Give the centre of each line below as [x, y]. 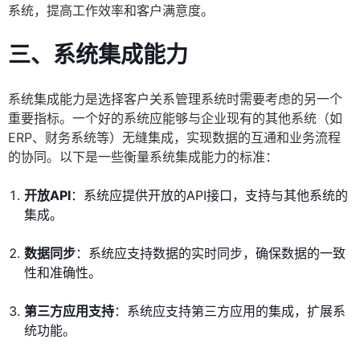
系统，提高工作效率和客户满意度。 [111, 11]
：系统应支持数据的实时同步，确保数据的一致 [211, 254]
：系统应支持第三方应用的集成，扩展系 [230, 311]
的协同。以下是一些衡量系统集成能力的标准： [143, 157]
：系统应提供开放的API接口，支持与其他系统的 [209, 196]
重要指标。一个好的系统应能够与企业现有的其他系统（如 [175, 119]
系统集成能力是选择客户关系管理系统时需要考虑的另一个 [175, 99]
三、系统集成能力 [98, 55]
